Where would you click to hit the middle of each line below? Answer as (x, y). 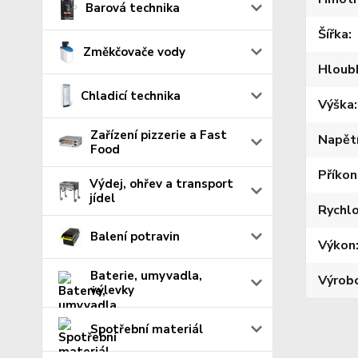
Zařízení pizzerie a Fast (159, 135)
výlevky (112, 290)
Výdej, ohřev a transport (161, 183)
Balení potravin (135, 237)
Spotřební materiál (147, 330)
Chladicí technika (131, 95)
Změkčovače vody (134, 52)
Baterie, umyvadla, (146, 276)
